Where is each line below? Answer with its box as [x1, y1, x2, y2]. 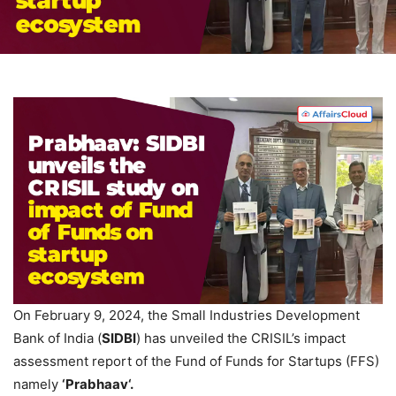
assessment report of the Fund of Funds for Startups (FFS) [13, 353, 379, 370]
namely [13, 376, 62, 393]
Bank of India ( [13, 330, 102, 347]
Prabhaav [65, 376, 128, 393]
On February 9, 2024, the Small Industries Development [13, 307, 360, 324]
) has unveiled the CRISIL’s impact [136, 330, 346, 347]
